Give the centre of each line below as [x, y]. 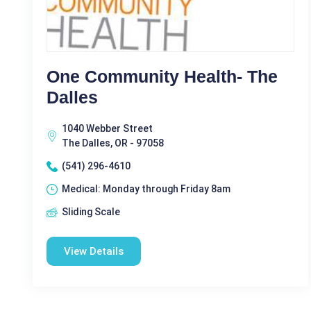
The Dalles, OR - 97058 [113, 143]
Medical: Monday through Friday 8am [146, 189]
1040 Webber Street [107, 128]
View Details [94, 251]
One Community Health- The [162, 76]
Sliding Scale [91, 212]
